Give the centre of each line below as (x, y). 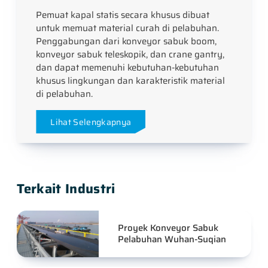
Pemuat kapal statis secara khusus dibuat (123, 15)
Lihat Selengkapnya (91, 122)
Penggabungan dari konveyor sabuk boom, (127, 41)
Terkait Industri (66, 189)
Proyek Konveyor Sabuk (168, 228)
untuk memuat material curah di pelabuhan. (128, 28)
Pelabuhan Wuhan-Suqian (172, 239)
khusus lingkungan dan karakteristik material (131, 80)
